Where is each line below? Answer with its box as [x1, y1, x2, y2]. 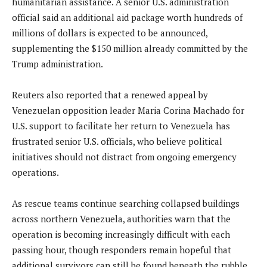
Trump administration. [12, 57, 103, 70]
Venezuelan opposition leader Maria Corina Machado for [12, 104, 244, 116]
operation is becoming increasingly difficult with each [12, 228, 230, 240]
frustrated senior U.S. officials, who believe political [12, 135, 222, 147]
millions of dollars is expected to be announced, [12, 26, 207, 39]
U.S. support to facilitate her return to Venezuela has [12, 119, 230, 132]
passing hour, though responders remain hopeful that [12, 243, 231, 256]
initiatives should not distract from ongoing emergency [12, 150, 237, 163]
